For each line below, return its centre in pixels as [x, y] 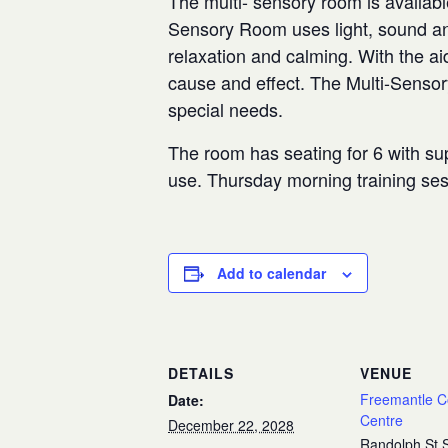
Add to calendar [271, 273]
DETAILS [201, 373]
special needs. [225, 109]
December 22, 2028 [231, 425]
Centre [381, 420]
